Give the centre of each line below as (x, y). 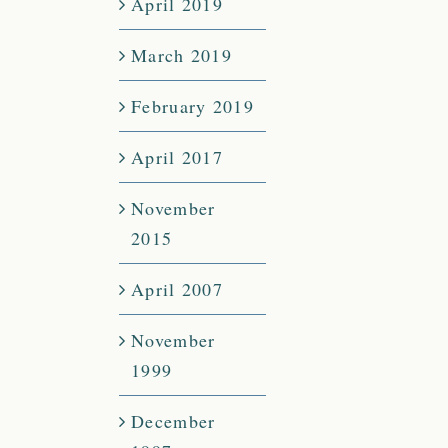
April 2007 (177, 289)
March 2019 (181, 55)
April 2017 (177, 157)
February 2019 (192, 106)
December (173, 421)
